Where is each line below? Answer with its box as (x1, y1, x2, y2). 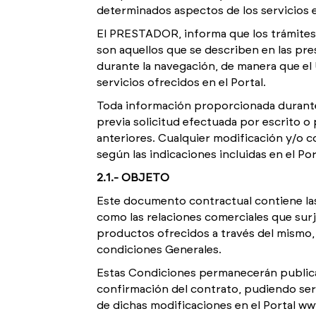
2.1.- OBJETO (97, 172, 169, 183)
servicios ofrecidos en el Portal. (97, 77, 266, 88)
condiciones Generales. (97, 244, 221, 255)
